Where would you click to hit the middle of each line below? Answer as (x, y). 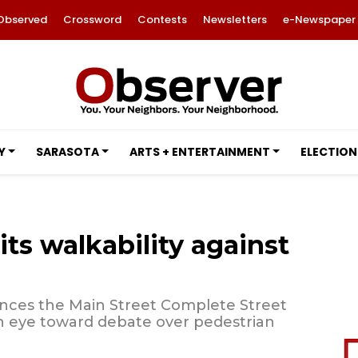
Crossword (92, 20)
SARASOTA (67, 152)
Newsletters (235, 20)
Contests (162, 20)
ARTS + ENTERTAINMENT (199, 152)
